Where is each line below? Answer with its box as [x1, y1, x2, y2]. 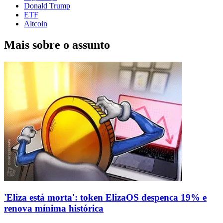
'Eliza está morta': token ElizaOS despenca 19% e [4, 192, 207, 203]
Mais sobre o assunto [4, 38, 110, 51]
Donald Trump [24, 1, 70, 10]
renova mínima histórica [4, 203, 104, 214]
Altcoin [24, 19, 47, 28]
